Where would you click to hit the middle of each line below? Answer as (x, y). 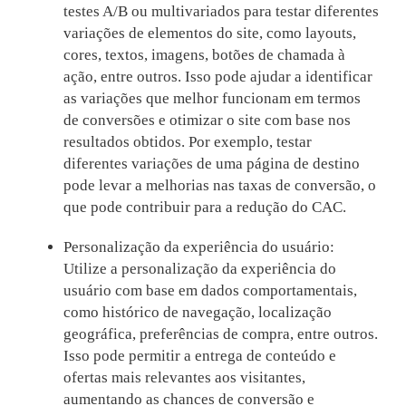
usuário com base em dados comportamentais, (210, 291)
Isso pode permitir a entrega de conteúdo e (199, 356)
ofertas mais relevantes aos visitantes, (184, 378)
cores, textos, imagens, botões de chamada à (204, 55)
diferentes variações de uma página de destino (211, 164)
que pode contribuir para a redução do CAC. (204, 208)
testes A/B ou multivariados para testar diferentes (221, 12)
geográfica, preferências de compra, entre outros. (220, 334)
